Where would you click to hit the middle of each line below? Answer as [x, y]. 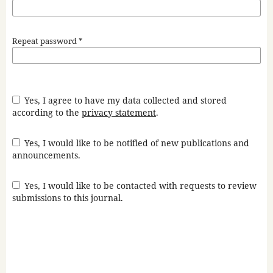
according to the [47, 113]
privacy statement [119, 113]
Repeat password [45, 41]
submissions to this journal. [67, 198]
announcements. [46, 155]
